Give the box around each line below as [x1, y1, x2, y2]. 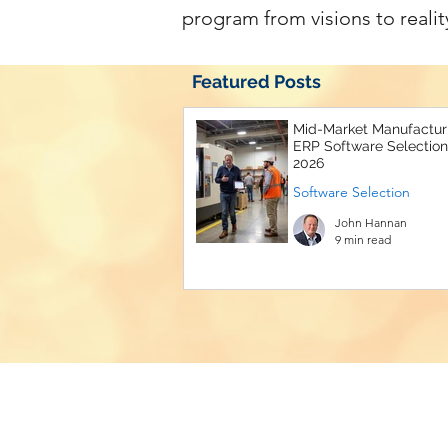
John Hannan [335, 215, 407, 230]
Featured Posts [192, 71, 321, 92]
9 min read [335, 232, 391, 247]
